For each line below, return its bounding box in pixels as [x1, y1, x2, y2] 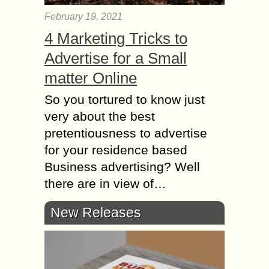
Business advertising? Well [44, 159, 200, 174]
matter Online [44, 68, 137, 87]
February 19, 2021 [44, 11, 122, 22]
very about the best [44, 109, 155, 123]
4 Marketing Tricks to [44, 29, 187, 47]
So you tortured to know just [44, 92, 205, 106]
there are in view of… [44, 176, 166, 190]
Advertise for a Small [44, 49, 187, 67]
